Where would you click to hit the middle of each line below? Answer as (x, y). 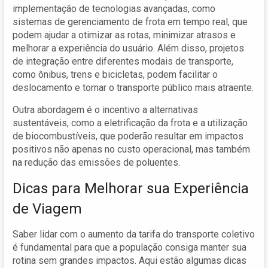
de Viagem (47, 208)
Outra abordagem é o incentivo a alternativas (105, 109)
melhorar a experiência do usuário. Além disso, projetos (128, 48)
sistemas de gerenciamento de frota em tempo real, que (130, 22)
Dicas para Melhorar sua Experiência (131, 188)
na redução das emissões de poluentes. (96, 162)
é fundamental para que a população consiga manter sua (130, 247)
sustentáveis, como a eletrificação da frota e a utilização (130, 123)
